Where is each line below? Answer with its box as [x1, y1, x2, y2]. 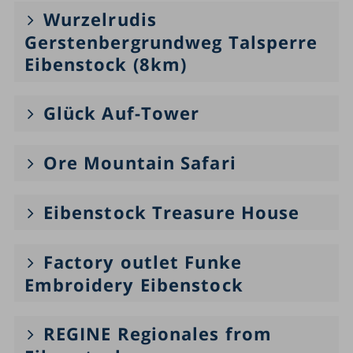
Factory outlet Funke [43, 250, 242, 274]
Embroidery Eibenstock [24, 273, 255, 297]
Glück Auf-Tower [43, 101, 200, 125]
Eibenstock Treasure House [43, 200, 300, 225]
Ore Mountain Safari [43, 150, 236, 175]
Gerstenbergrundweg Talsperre [24, 30, 318, 54]
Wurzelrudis [43, 7, 157, 32]
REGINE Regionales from [43, 321, 273, 346]
